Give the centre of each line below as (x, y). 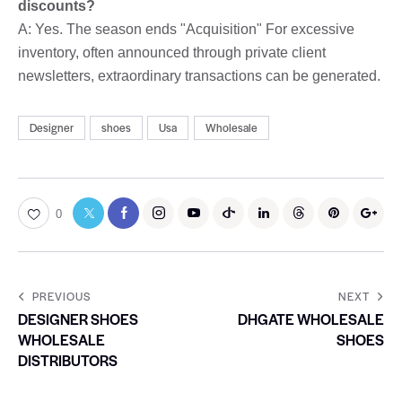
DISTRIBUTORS (68, 360)
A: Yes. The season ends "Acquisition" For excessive (186, 29)
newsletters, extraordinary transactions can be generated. (199, 75)
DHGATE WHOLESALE (311, 319)
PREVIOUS (61, 296)
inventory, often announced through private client (172, 52)
